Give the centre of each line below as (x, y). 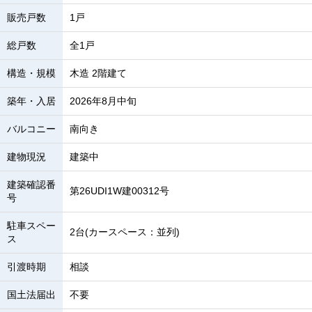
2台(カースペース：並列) (125, 232)
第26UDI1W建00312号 (119, 191)
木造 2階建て (98, 73)
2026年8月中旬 (103, 101)
